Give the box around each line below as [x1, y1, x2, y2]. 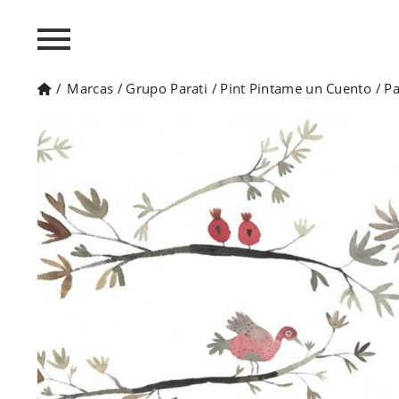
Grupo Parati [126, 79, 208, 97]
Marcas [67, 79, 114, 97]
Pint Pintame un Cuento [220, 79, 371, 97]
